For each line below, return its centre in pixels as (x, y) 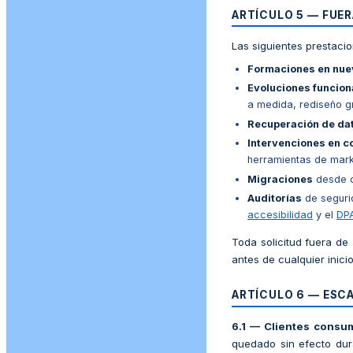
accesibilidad (280, 215)
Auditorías (275, 199)
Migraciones (280, 179)
